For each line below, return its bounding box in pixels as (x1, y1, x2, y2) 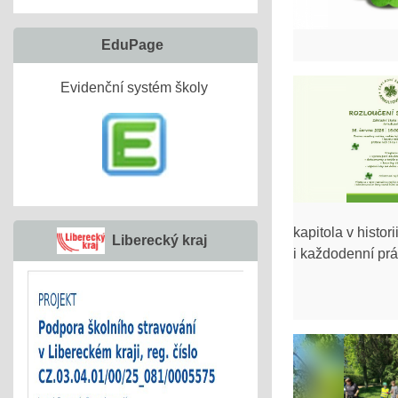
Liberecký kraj (111, 233, 207, 248)
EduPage (100, 37, 163, 52)
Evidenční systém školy (60, 80, 211, 95)
